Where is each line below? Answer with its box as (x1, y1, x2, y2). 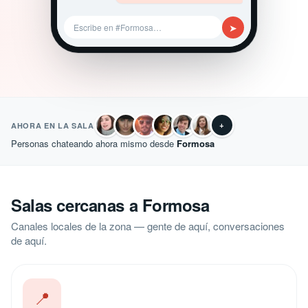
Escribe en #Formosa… (74, 21, 162, 33)
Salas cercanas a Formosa (11, 193, 210, 217)
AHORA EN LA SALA (11, 120, 94, 131)
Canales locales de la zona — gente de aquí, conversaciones (11, 219, 285, 233)
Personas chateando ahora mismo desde (11, 137, 177, 150)
